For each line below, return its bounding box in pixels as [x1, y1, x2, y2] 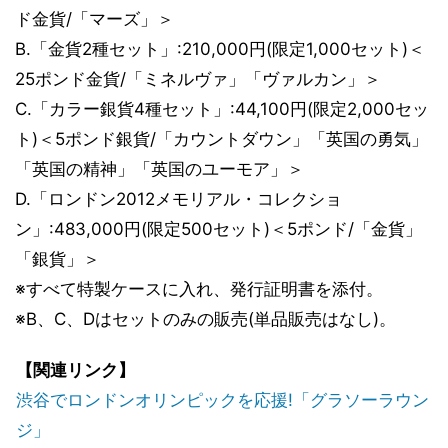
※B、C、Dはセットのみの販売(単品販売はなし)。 [15, 309, 396, 329]
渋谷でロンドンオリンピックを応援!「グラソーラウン [16, 390, 429, 410]
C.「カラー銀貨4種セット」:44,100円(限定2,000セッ [15, 99, 429, 119]
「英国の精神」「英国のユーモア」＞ [15, 159, 304, 179]
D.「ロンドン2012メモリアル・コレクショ [15, 189, 342, 209]
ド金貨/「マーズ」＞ [15, 9, 174, 29]
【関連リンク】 [16, 360, 135, 380]
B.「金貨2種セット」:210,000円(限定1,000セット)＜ [15, 39, 425, 59]
